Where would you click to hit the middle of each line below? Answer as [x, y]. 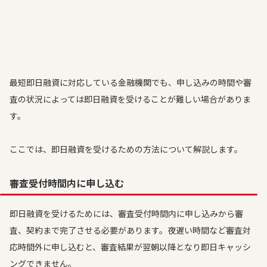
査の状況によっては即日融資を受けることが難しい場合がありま [130, 99]
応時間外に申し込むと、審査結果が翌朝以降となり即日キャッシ [130, 247]
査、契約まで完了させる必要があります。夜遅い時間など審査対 [130, 230]
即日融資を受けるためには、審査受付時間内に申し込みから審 [126, 213]
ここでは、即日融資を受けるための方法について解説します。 [126, 149]
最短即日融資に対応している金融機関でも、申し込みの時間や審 [131, 82]
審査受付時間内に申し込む [67, 183]
